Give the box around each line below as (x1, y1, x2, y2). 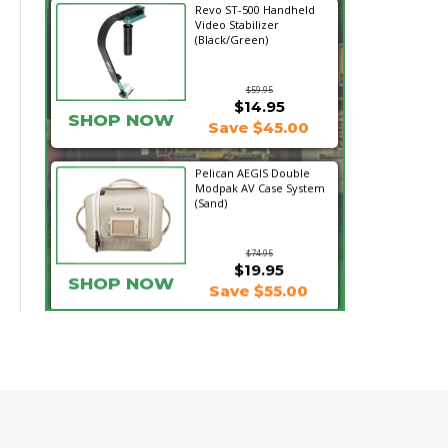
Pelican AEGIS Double (194, 159, 310, 174)
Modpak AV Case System (194, 174, 325, 189)
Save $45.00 (208, 118, 310, 137)
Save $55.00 (209, 275, 309, 294)
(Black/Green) (194, 32, 268, 47)
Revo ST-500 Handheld (194, 2, 315, 17)
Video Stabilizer (194, 17, 279, 32)
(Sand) (194, 189, 227, 204)
